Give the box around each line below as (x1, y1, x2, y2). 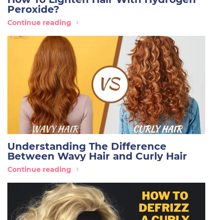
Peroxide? (7, 3, 59, 15)
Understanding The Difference (7, 140, 166, 152)
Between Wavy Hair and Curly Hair (7, 150, 187, 162)
